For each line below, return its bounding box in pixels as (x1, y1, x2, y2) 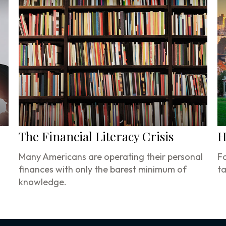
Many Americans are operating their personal (19, 151, 203, 163)
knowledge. (19, 176, 67, 188)
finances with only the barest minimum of (19, 163, 187, 176)
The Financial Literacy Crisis (19, 128, 174, 145)
